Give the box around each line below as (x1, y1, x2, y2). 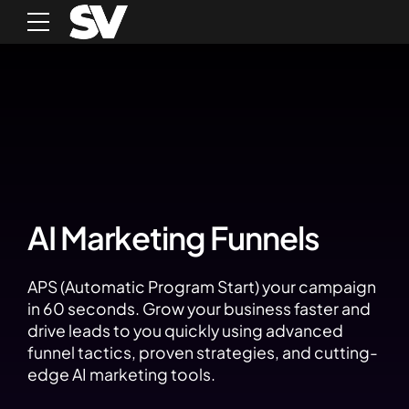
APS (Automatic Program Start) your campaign (27, 277, 376, 298)
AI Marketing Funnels (27, 217, 320, 257)
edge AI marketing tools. (27, 364, 215, 385)
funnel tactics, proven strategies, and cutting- (27, 342, 378, 363)
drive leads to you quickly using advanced (27, 320, 343, 341)
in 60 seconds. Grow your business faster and (27, 299, 371, 320)
